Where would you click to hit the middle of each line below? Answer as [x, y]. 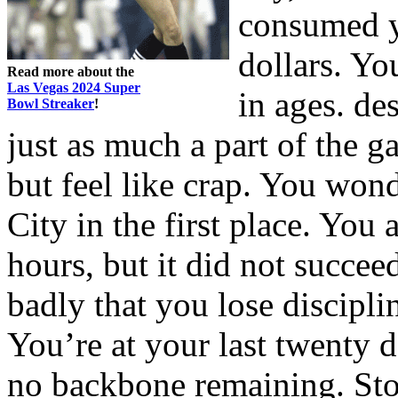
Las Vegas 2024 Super [74, 87]
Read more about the [71, 71]
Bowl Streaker [51, 103]
